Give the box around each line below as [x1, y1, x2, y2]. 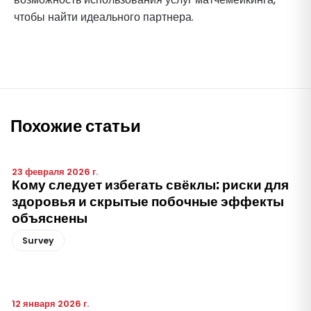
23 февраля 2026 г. [12, 165, 98, 179]
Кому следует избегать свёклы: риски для [12, 176, 289, 195]
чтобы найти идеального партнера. [14, 9, 194, 26]
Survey [22, 235, 54, 247]
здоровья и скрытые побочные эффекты [12, 192, 284, 212]
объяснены [12, 209, 87, 228]
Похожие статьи [10, 115, 141, 138]
